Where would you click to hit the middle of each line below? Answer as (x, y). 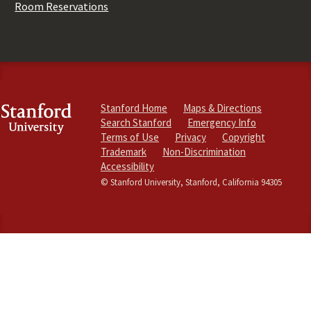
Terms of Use (130, 137)
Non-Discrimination (204, 152)
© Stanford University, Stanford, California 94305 (191, 183)
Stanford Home (134, 108)
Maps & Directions (222, 108)
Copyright (244, 137)
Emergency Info (222, 123)
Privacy (191, 137)
